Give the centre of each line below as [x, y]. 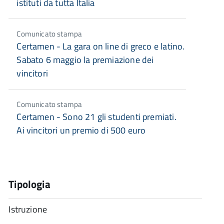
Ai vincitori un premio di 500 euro [81, 130]
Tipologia [29, 184]
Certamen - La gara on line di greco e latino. [101, 46]
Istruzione [28, 209]
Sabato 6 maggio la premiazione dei [85, 59]
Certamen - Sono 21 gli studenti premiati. [96, 116]
